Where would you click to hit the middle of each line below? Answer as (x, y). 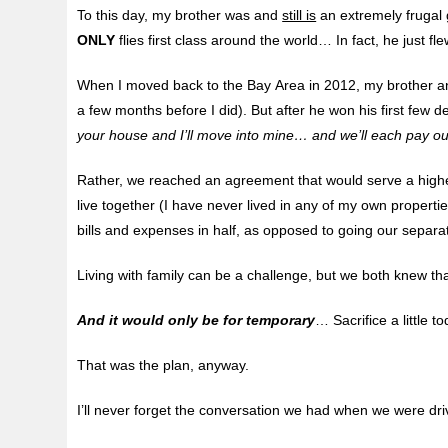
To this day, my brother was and (180, 15)
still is (299, 15)
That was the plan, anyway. (163, 365)
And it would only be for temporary (196, 320)
